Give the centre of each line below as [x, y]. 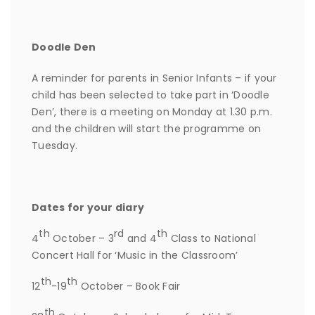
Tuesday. [54, 145]
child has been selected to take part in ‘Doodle [150, 95]
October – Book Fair [129, 286]
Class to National [212, 238]
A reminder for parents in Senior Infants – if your [154, 78]
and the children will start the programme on [146, 128]
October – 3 [82, 238]
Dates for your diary [88, 207]
